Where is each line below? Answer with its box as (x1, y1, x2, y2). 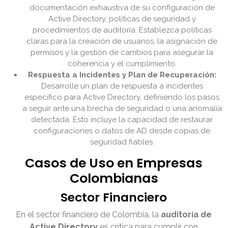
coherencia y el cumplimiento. (68, 59, 177, 69)
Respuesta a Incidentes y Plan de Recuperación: (28, 70, 216, 80)
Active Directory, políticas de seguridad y (48, 14, 196, 24)
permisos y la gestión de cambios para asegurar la (31, 48, 214, 58)
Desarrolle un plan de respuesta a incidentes (41, 81, 203, 91)
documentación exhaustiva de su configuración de (30, 3, 215, 13)
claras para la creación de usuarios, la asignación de (26, 37, 218, 46)
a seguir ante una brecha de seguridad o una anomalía (22, 104, 222, 113)
